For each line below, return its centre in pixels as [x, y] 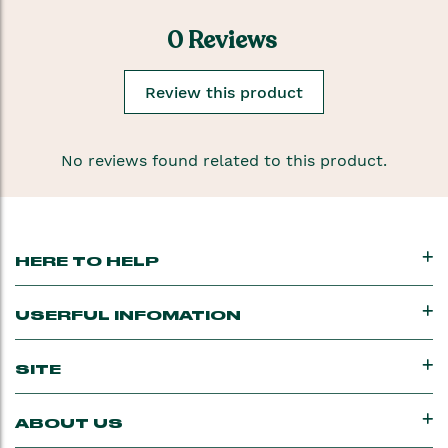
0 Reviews [221, 40]
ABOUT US [69, 424]
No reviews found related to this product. [224, 161]
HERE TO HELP [87, 262]
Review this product [224, 92]
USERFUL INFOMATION [128, 316]
